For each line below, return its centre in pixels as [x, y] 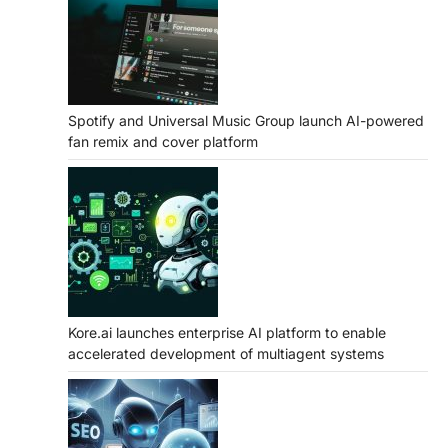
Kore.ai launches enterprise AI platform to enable [227, 333]
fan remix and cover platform [163, 142]
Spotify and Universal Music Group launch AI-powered [246, 121]
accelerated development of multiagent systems [226, 354]
